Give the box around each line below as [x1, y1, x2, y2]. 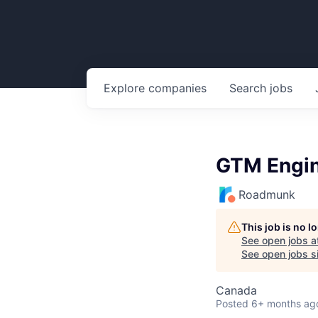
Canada [216, 283, 257, 297]
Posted [216, 297, 248, 309]
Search [229, 81, 270, 95]
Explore [104, 81, 148, 95]
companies [148, 81, 207, 95]
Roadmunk [238, 187, 295, 202]
